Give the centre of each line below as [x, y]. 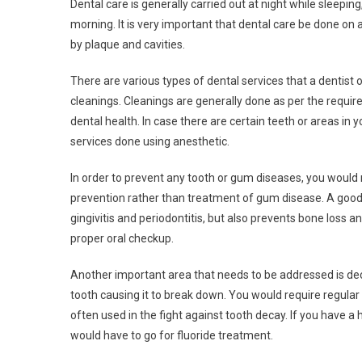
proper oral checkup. [122, 238]
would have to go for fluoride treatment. [172, 335]
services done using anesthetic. [150, 141]
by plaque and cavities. [128, 44]
